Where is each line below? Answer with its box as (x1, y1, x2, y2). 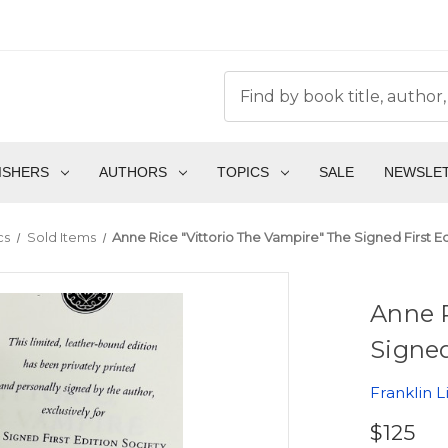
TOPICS (216, 164, 269, 181)
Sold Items (26, 229, 96, 246)
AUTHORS (98, 164, 167, 181)
